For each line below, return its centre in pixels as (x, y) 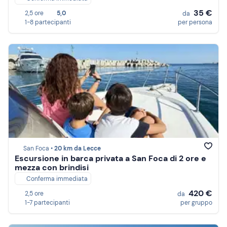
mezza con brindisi (52, 168)
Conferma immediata (57, 179)
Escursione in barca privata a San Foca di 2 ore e (110, 159)
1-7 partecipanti (47, 203)
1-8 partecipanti (48, 22)
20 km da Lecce (78, 149)
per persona (195, 22)
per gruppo (196, 203)
